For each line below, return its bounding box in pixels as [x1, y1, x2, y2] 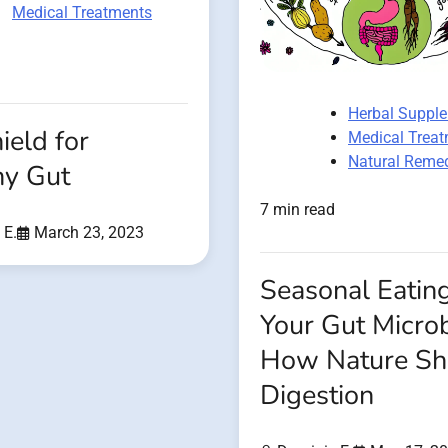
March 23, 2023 [34, 223, 144, 243]
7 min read [260, 200, 335, 220]
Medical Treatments [12, 3, 152, 23]
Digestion [260, 377, 374, 415]
